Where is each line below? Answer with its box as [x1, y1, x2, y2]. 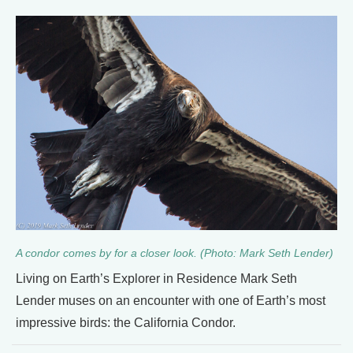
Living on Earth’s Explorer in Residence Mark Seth [16, 272, 297, 286]
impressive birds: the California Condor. [16, 316, 236, 330]
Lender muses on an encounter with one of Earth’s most [16, 294, 325, 308]
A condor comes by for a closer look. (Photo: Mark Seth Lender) [16, 247, 333, 260]
